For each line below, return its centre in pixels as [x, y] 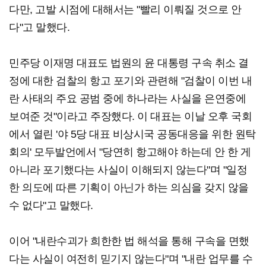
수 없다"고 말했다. [51, 206]
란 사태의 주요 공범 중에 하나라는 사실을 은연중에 [127, 99]
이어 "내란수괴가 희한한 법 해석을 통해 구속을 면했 [129, 241]
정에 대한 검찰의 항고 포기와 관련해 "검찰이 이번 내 [130, 81]
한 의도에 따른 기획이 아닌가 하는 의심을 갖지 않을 [129, 188]
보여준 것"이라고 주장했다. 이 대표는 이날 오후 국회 [130, 117]
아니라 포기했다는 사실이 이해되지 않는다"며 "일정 [128, 170]
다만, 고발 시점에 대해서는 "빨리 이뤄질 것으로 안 [125, 10]
